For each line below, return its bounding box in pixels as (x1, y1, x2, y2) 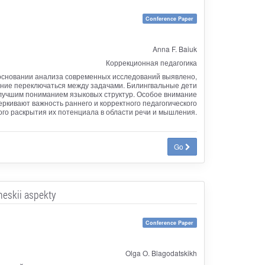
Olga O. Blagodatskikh (125, 247, 197, 258)
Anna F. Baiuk (152, 43, 197, 54)
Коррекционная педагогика (105, 57, 197, 67)
